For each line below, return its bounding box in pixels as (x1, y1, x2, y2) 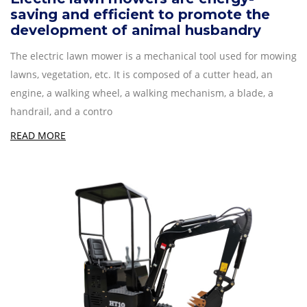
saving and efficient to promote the (10, 5, 270, 23)
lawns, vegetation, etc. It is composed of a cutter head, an (10, 67, 273, 81)
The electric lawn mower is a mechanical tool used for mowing (10, 49, 297, 62)
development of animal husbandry (10, 21, 261, 38)
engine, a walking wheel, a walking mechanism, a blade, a (10, 86, 273, 99)
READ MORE (10, 128, 66, 142)
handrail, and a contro (10, 104, 112, 118)
